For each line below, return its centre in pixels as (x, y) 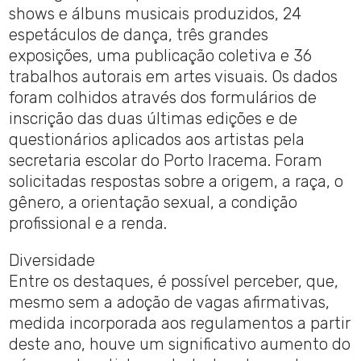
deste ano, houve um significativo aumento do (180, 344)
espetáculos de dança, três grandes (139, 35)
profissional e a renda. (88, 224)
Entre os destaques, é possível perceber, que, (174, 282)
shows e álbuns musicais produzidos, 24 (156, 14)
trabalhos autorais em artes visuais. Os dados (174, 77)
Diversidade (52, 261)
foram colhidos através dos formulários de (163, 98)
